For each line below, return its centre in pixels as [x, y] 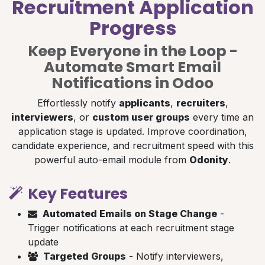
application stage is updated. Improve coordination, [132, 131]
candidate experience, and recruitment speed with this [132, 145]
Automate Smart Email [132, 67]
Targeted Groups [85, 256]
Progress [132, 28]
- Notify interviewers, [175, 256]
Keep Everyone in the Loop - [132, 51]
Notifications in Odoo [132, 83]
